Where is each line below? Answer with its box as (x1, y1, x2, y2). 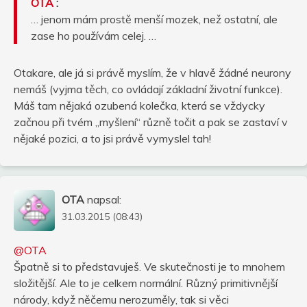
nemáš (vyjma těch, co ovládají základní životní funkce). (14, 82, 282, 96)
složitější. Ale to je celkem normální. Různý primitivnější (14, 275, 278, 290)
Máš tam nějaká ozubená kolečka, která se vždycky (14, 98, 265, 112)
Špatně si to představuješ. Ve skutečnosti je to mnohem (14, 259, 285, 273)
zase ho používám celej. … (31, 28, 156, 42)
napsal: (87, 192, 121, 206)
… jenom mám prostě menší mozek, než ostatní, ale (31, 12, 278, 26)
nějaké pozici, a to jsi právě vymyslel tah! (14, 131, 211, 145)
